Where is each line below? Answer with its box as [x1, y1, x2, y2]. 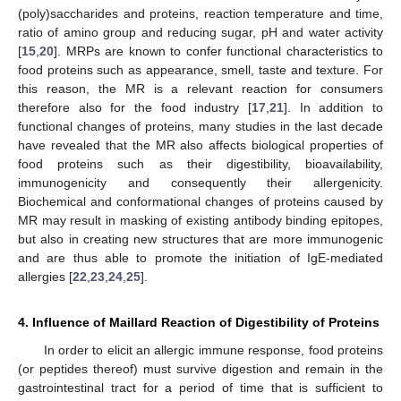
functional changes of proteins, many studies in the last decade [18, 119, 383, 134]
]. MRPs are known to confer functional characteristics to [54, 44, 383, 59]
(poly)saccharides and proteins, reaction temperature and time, [18, 6, 383, 21]
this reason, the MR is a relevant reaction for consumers [18, 81, 383, 97]
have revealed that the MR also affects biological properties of [18, 138, 383, 153]
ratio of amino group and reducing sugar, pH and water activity [18, 25, 383, 40]
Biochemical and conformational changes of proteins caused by [18, 194, 383, 209]
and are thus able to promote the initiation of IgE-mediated [18, 251, 383, 266]
